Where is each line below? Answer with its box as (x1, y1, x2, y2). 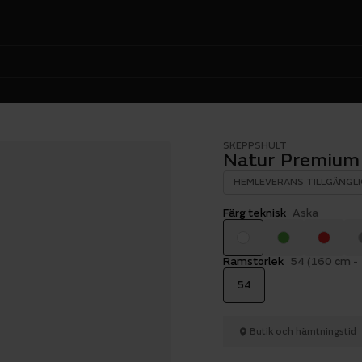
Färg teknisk (223, 206, 286, 220)
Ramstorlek (223, 255, 284, 268)
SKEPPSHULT (223, 140, 287, 152)
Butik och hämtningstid (250, 325, 356, 338)
